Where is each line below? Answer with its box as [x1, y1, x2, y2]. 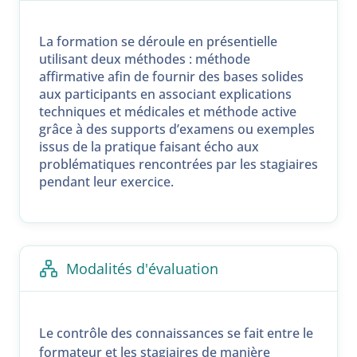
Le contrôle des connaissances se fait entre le [39, 324, 313, 343]
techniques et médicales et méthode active [39, 103, 296, 121]
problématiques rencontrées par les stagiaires [39, 155, 318, 174]
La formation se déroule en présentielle [39, 33, 277, 51]
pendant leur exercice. [39, 173, 174, 191]
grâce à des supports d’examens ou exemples [39, 120, 315, 139]
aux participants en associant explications [39, 85, 292, 104]
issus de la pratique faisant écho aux [39, 138, 259, 156]
